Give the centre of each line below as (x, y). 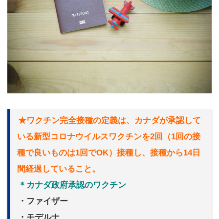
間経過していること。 (59, 169)
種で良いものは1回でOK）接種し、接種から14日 (109, 153)
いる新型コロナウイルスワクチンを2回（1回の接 (109, 137)
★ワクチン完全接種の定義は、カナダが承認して (109, 121)
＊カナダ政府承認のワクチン (72, 185)
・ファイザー (43, 201)
